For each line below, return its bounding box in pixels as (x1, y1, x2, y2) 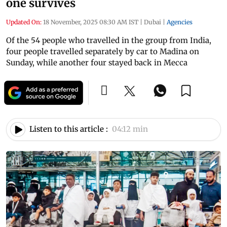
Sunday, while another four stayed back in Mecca (6, 57, 187, 67)
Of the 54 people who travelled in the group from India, (6, 35, 211, 45)
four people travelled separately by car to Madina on (6, 46, 199, 56)
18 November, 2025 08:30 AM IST (43, 18, 138, 26)
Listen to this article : (29, 124, 108, 134)
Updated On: (6, 18, 42, 26)
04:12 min (112, 124, 148, 134)
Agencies (167, 18, 193, 26)
